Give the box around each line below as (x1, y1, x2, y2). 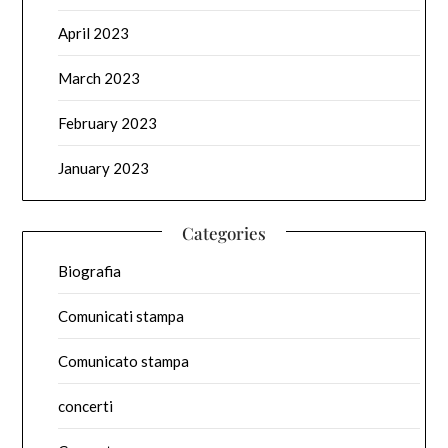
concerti (58, 397, 114, 416)
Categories (182, 222, 266, 245)
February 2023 (58, 114, 158, 133)
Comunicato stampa (58, 352, 190, 371)
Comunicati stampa (58, 307, 185, 326)
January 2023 (58, 159, 150, 178)
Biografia (58, 262, 122, 281)
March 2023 (58, 69, 141, 88)
